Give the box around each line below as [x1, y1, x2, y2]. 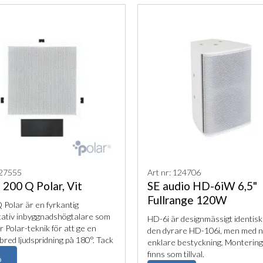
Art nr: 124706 [147, 167, 201, 178]
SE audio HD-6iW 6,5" [147, 179, 257, 193]
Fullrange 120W [147, 193, 227, 207]
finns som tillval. [147, 249, 204, 259]
